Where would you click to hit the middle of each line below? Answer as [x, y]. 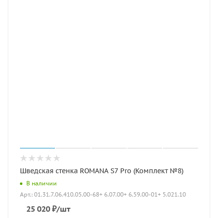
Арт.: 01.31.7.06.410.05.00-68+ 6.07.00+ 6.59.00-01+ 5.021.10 [103, 195]
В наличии [42, 183]
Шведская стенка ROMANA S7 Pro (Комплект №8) [102, 171]
